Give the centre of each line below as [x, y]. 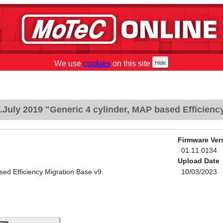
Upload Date [198, 161]
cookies [97, 63]
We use [69, 63]
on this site [130, 63]
